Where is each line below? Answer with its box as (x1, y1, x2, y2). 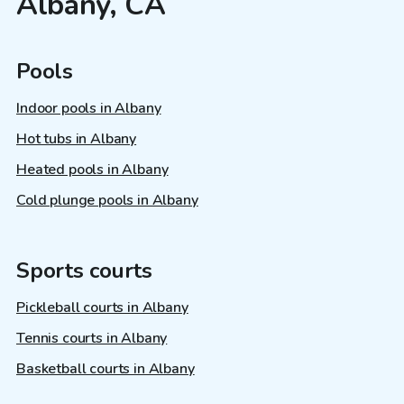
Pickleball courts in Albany (16, 297, 188, 317)
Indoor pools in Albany (16, 97, 161, 118)
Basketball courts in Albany (16, 358, 195, 379)
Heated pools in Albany (16, 159, 169, 179)
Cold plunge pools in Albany (16, 189, 198, 210)
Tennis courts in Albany (16, 327, 168, 348)
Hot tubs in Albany (16, 128, 137, 149)
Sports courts (16, 255, 152, 285)
